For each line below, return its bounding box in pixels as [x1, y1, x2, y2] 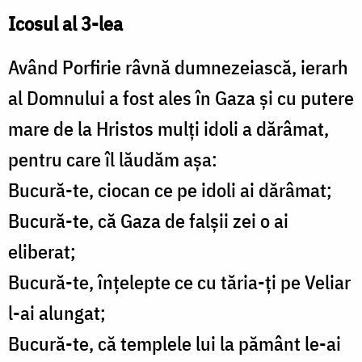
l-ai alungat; [8, 300, 106, 326]
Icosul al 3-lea [8, 11, 123, 37]
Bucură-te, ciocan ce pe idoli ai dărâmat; [8, 177, 332, 204]
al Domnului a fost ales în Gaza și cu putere [8, 85, 354, 112]
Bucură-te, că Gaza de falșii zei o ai [8, 208, 288, 234]
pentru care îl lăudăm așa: [8, 146, 217, 173]
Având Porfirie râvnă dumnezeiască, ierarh [8, 54, 348, 81]
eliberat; [8, 238, 76, 265]
